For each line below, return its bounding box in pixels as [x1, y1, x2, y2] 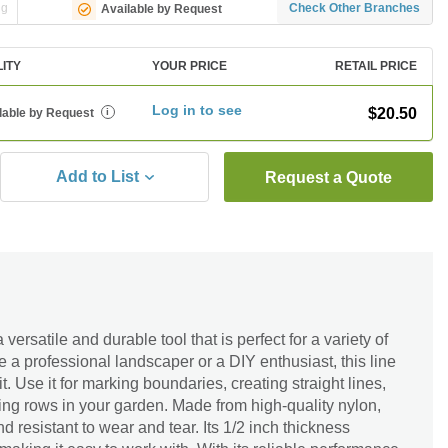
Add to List [56, 168, 139, 185]
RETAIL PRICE [335, 59, 417, 73]
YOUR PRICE [152, 59, 228, 73]
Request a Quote [265, 169, 392, 186]
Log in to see [152, 102, 243, 118]
